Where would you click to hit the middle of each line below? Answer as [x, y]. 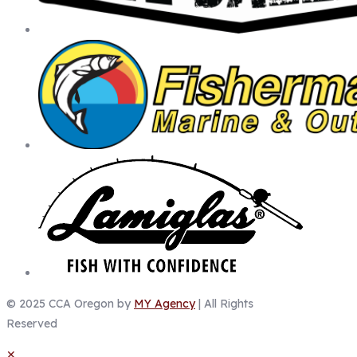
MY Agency [165, 304]
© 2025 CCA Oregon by [70, 304]
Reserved [32, 324]
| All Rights [224, 304]
